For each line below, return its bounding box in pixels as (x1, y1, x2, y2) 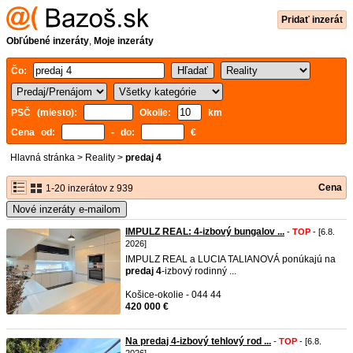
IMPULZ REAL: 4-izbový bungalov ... (125, 226, 284, 237)
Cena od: (11, 127, 61, 138)
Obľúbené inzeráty (6, 35, 89, 46)
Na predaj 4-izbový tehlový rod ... (125, 336, 271, 347)
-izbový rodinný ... (162, 266, 236, 277)
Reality (85, 152, 115, 163)
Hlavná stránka (10, 152, 75, 163)
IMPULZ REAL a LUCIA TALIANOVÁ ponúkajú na (125, 254, 336, 265)
